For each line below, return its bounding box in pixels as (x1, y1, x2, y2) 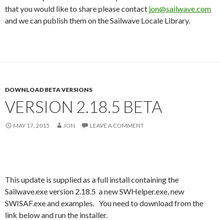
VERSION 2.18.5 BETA (5, 96, 162, 116)
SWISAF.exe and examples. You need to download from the (5, 198, 203, 208)
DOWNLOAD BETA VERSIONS (5, 85, 92, 93)
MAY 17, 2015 (13, 121, 50, 129)
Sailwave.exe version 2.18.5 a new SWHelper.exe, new (5, 186, 184, 196)
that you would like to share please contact (5, 3, 149, 13)
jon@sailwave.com (149, 3, 211, 13)
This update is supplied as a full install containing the (5, 174, 179, 184)
